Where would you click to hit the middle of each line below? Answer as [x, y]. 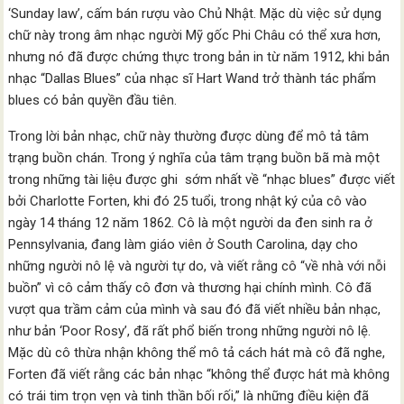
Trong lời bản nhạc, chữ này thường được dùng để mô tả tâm [189, 136]
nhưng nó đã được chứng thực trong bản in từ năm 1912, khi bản [199, 57]
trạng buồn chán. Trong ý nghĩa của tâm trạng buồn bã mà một [194, 158]
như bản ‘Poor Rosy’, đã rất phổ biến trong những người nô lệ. [190, 331]
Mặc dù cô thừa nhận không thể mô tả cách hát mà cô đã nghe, [197, 353]
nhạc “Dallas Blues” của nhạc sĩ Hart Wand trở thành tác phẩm [193, 78]
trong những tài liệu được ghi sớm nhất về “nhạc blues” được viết [202, 179]
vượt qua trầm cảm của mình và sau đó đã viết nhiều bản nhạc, [195, 309]
